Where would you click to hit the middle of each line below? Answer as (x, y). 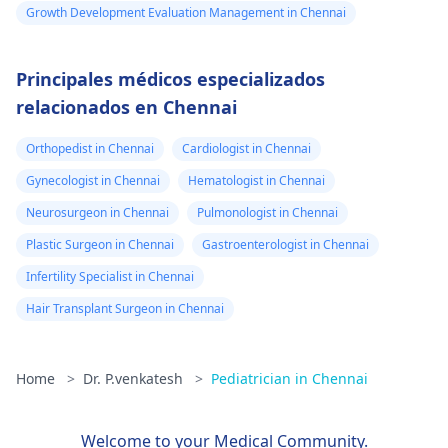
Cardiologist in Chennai (246, 148)
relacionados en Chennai (126, 107)
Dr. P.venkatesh (135, 378)
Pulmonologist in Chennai (267, 212)
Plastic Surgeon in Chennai (100, 244)
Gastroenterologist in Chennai (285, 244)
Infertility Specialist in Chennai (110, 276)
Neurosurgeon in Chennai (97, 212)
